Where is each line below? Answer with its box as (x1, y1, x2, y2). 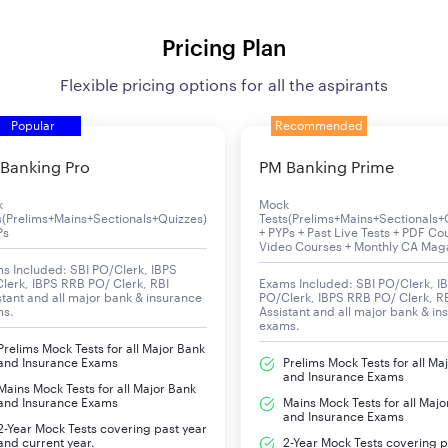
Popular (11, 119, 55, 132)
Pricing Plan (162, 37, 286, 60)
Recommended (275, 119, 363, 132)
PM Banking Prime (259, 159, 394, 176)
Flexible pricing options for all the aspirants (59, 77, 389, 94)
